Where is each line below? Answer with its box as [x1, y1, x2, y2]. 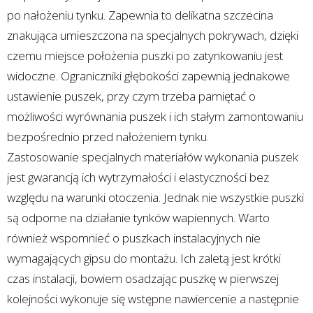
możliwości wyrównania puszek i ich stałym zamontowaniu [7, 108, 303, 124]
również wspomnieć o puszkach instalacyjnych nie [7, 229, 261, 246]
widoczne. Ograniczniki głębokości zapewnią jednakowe [7, 67, 290, 84]
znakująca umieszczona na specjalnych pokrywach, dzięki [7, 27, 298, 43]
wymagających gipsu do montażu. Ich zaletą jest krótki [7, 249, 281, 266]
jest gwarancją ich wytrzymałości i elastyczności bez [7, 168, 269, 185]
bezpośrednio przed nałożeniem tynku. [7, 128, 209, 145]
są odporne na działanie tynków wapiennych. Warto [7, 209, 270, 226]
